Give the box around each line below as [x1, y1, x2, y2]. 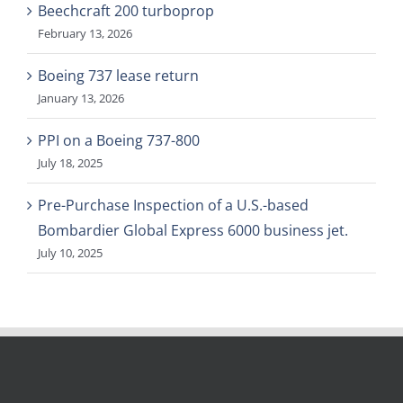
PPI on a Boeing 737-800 [38, 130, 200, 151]
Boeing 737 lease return [38, 66, 199, 86]
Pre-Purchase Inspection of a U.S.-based [38, 195, 309, 216]
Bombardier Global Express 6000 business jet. [38, 220, 348, 241]
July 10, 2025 [38, 245, 103, 262]
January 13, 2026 [38, 90, 124, 107]
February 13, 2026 [38, 25, 132, 42]
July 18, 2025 [38, 155, 103, 172]
